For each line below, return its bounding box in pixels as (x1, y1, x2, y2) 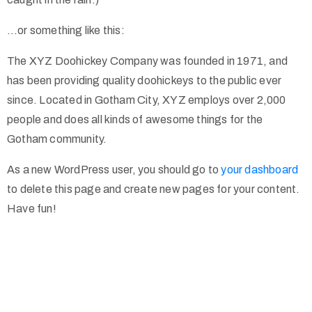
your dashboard (221, 163, 299, 175)
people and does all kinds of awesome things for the (7, 113, 263, 125)
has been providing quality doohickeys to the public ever (7, 74, 282, 86)
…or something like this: (7, 24, 125, 36)
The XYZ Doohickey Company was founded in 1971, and (7, 54, 288, 67)
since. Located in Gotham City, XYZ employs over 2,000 (7, 93, 286, 106)
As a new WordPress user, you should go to (7, 163, 221, 175)
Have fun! (7, 202, 56, 214)
